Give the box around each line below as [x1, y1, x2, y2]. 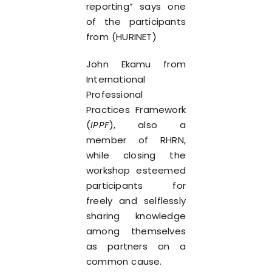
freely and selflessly [86, 194, 186, 207]
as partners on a [86, 240, 186, 253]
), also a [109, 118, 186, 131]
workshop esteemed [86, 164, 186, 177]
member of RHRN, [86, 134, 186, 146]
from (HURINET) [86, 30, 157, 43]
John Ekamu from [86, 58, 186, 70]
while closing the [86, 149, 186, 161]
